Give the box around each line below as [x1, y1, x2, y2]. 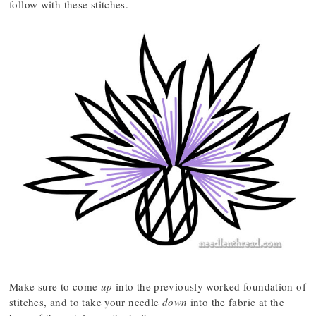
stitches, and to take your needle [9, 295, 162, 310]
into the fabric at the [187, 295, 284, 310]
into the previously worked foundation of [112, 279, 306, 294]
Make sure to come [9, 279, 101, 294]
